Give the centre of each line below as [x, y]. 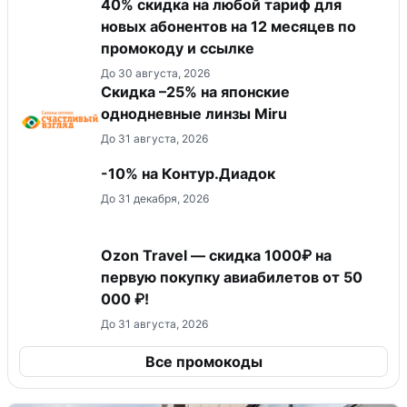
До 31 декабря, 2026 [155, 198]
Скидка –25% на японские [195, 91]
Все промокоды [203, 361]
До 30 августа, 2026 [155, 73]
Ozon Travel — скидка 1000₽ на [216, 255]
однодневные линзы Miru [194, 113]
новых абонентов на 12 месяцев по [228, 26]
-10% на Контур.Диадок [188, 173]
